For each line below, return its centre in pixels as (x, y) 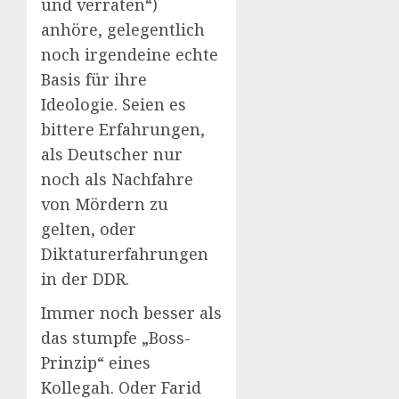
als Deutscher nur (112, 154)
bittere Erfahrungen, (123, 129)
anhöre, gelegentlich (123, 29)
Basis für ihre (94, 79)
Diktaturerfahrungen (125, 253)
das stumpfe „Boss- (116, 337)
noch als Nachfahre (117, 179)
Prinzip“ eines (96, 362)
